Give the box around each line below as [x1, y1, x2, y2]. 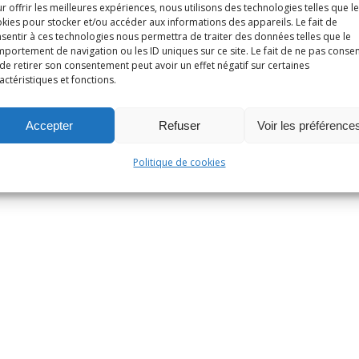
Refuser [158, 118, 200, 132]
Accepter [26, 118, 74, 132]
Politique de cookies [133, 155, 226, 169]
